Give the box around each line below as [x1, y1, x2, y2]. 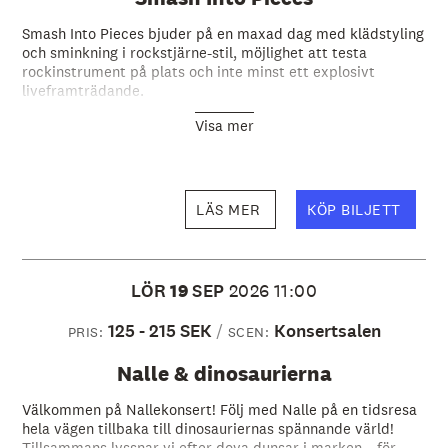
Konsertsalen [273, 318, 381, 343]
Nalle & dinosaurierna [116, 359, 332, 387]
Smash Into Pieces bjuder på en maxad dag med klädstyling [21, 23, 424, 43]
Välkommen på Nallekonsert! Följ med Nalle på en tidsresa [21, 399, 417, 419]
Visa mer [194, 115, 254, 135]
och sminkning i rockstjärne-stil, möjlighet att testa [21, 42, 367, 62]
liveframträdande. [21, 80, 144, 100]
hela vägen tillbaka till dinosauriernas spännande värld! [21, 418, 394, 438]
